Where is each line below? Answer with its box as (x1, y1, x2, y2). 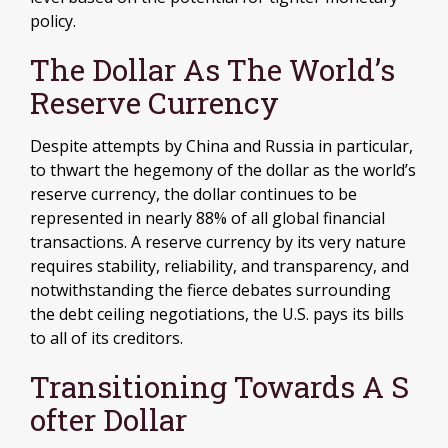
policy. (30, 9, 76, 32)
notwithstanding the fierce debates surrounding (30, 278, 391, 301)
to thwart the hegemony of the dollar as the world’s (30, 158, 416, 181)
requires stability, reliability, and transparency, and (30, 254, 409, 277)
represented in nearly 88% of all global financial (30, 206, 385, 229)
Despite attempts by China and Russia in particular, (30, 134, 413, 157)
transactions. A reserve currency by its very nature (30, 230, 406, 253)
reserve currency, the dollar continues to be (30, 182, 357, 205)
